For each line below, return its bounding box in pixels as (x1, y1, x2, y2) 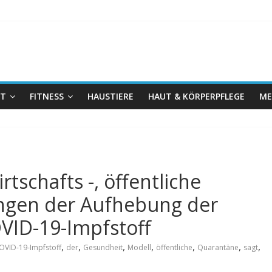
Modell (127, 242, 151, 253)
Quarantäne (197, 242, 239, 253)
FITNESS (30, 90, 64, 102)
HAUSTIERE (87, 90, 134, 102)
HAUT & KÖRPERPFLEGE (148, 90, 245, 102)
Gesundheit (83, 242, 123, 253)
